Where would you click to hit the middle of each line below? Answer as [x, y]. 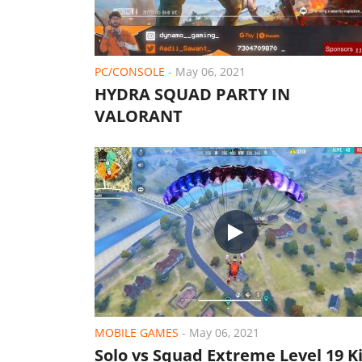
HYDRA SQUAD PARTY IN [192, 94]
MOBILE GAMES [137, 333]
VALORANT [139, 116]
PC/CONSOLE [130, 72]
